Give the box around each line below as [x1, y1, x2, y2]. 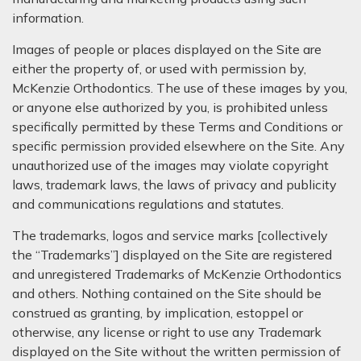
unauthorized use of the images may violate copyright [12, 157, 329, 173]
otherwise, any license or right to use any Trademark [12, 324, 322, 340]
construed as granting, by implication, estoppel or [12, 305, 303, 321]
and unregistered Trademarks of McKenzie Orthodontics [12, 266, 342, 282]
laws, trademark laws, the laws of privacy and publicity [12, 176, 337, 193]
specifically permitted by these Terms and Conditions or [12, 118, 342, 135]
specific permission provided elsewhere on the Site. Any [12, 138, 345, 154]
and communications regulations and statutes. [12, 196, 284, 212]
